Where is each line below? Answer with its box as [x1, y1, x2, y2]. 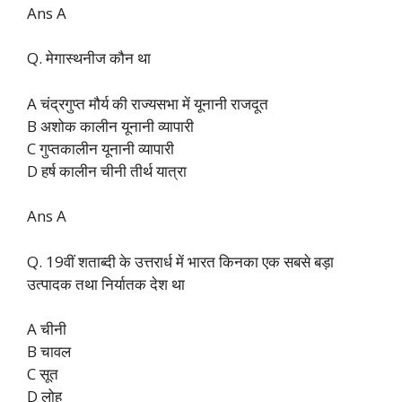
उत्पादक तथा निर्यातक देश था [27, 273, 185, 294]
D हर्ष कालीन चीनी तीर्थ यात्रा [27, 160, 187, 181]
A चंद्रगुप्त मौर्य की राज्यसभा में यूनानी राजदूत [27, 92, 268, 114]
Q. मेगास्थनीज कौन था [27, 48, 151, 69]
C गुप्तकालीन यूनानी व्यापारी [27, 137, 174, 159]
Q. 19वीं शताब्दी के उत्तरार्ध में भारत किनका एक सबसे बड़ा [27, 250, 334, 272]
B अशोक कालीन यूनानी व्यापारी [27, 115, 194, 136]
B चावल [27, 341, 71, 363]
